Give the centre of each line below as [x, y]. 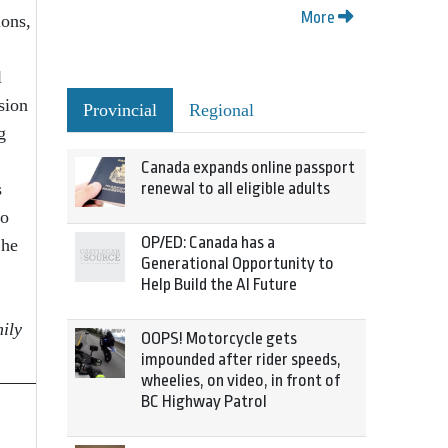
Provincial [120, 110]
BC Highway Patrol [204, 401]
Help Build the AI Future [219, 284]
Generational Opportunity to [237, 263]
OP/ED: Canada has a [208, 242]
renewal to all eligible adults [235, 188]
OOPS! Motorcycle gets [219, 338]
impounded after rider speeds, [241, 359]
